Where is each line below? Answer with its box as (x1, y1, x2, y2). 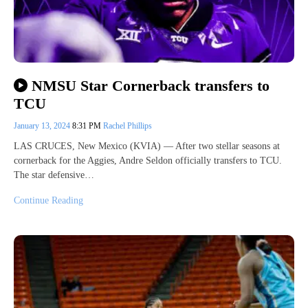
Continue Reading (14, 195, 83, 206)
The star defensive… (14, 169, 94, 180)
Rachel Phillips (103, 120, 152, 131)
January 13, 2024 (14, 120, 72, 131)
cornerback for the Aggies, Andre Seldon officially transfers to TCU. (14, 155, 282, 166)
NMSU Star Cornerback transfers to (31, 76, 269, 94)
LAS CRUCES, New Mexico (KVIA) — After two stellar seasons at (14, 140, 280, 151)
